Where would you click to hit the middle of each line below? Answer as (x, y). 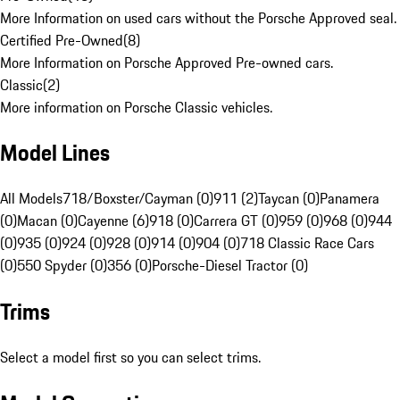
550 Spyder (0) (62, 266)
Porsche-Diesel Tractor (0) (230, 266)
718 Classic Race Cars (307, 243)
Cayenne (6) (113, 221)
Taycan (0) (289, 199)
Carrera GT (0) (236, 221)
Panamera (350, 199)
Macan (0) (47, 221)
